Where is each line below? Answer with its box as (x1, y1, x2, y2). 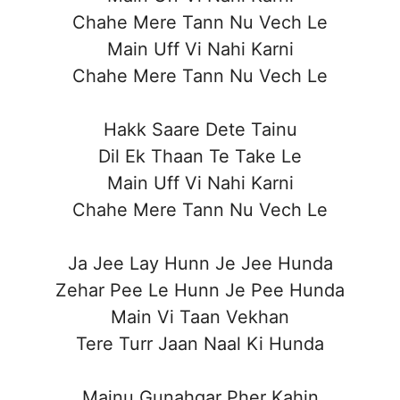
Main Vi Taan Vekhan (111, 305, 289, 328)
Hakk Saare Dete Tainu (103, 118, 297, 140)
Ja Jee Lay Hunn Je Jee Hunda (67, 252, 333, 274)
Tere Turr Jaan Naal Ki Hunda (76, 332, 324, 354)
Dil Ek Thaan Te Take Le (98, 145, 302, 167)
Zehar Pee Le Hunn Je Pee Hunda (55, 279, 345, 301)
